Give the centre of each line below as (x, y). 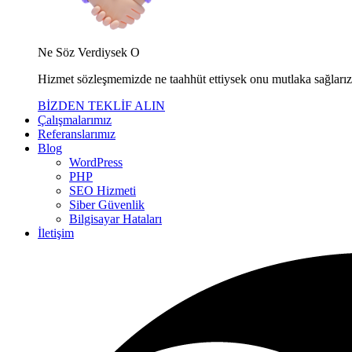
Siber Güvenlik (107, 205)
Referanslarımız (77, 134)
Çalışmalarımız (75, 120)
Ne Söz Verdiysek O (89, 52)
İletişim (56, 233)
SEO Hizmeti (103, 191)
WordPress (96, 162)
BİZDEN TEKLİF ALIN (101, 106)
